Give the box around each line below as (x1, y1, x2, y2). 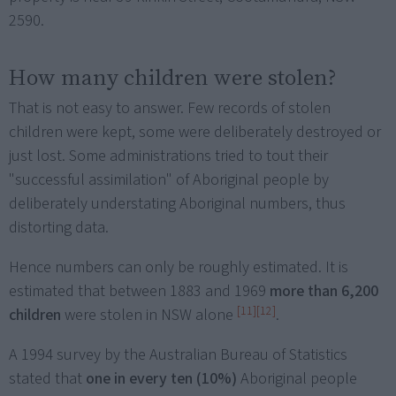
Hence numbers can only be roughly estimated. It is (9, 256, 348, 279)
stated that (9, 368, 86, 391)
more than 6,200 (270, 280, 378, 303)
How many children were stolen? (9, 62, 337, 93)
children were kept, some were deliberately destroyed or (9, 121, 381, 144)
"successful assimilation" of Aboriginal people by (9, 169, 329, 192)
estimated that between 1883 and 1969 (9, 280, 270, 303)
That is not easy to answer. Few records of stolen (9, 97, 331, 120)
